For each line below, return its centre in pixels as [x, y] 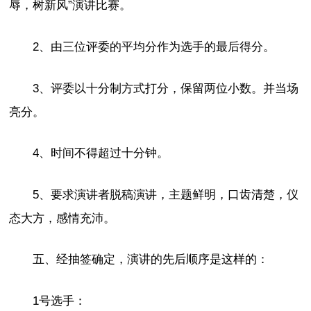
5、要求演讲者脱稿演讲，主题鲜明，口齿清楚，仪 [166, 194]
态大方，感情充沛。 [62, 218]
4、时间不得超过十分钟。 [101, 153]
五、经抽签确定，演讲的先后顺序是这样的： [151, 260]
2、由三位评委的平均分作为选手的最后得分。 [154, 47]
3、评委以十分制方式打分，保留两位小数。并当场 [166, 88]
